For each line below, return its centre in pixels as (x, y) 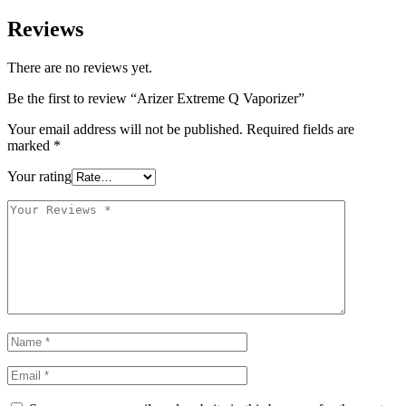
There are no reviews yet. (80, 68)
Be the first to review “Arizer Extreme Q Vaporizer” (156, 99)
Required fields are (300, 130)
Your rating (39, 177)
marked (30, 146)
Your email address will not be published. (125, 130)
